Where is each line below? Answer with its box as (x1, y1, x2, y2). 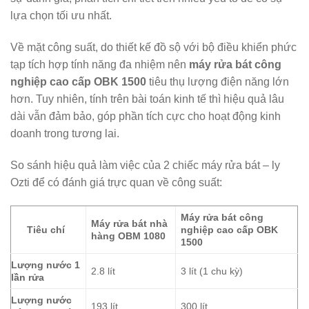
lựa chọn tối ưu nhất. (10, 10, 114, 22)
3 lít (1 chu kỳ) (181, 265, 243, 277)
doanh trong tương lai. (10, 128, 119, 140)
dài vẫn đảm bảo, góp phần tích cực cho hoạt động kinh (10, 110, 281, 123)
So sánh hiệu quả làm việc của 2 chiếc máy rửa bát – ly (10, 159, 280, 171)
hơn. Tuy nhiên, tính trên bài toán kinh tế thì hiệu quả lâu (10, 93, 284, 106)
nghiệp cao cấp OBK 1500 (10, 76, 146, 88)
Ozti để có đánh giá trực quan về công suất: (10, 176, 222, 188)
